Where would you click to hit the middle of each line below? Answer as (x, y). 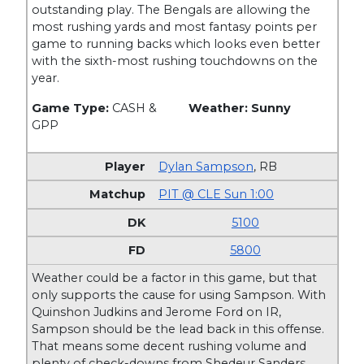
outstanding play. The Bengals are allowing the (171, 10)
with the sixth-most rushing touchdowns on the (175, 61)
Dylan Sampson (206, 166)
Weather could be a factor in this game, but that (175, 277)
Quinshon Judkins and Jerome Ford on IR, (157, 312)
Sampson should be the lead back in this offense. (178, 329)
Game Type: (72, 108)
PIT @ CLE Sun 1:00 (217, 195)
